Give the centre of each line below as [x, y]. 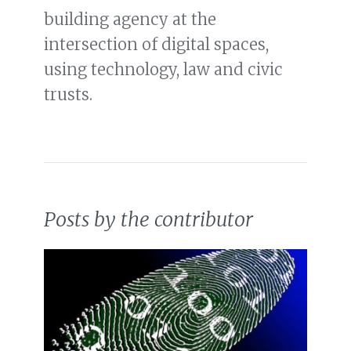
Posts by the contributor [148, 220]
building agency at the [130, 20]
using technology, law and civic [163, 70]
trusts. [68, 95]
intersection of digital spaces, [156, 45]
